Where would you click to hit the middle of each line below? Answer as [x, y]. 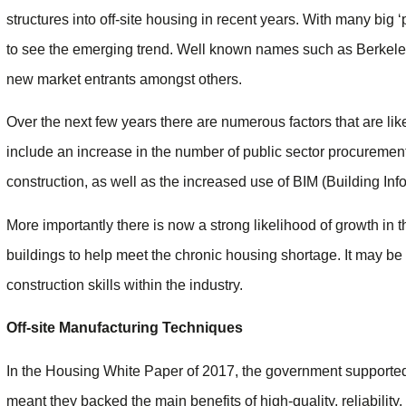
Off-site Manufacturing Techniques [125, 328]
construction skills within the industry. [125, 285]
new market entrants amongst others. [124, 79]
